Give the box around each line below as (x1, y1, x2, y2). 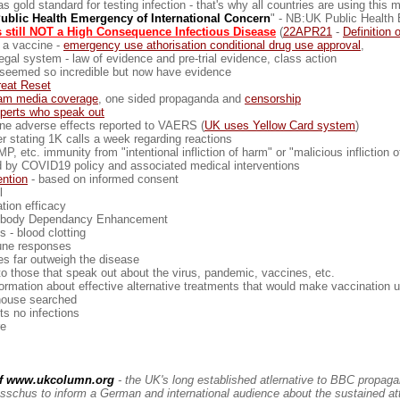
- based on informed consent (28, 172, 179, 187)
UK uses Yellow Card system (204, 119, 355, 133)
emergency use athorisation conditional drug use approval (63, 38, 361, 53)
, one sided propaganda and (98, 92, 245, 106)
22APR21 (283, 25, 332, 39)
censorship (245, 92, 301, 106)
